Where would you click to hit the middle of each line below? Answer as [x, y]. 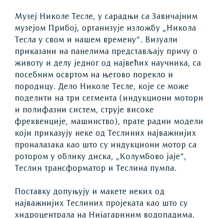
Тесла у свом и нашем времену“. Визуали [96, 40]
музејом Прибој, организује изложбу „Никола [105, 29]
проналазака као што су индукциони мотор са [106, 145]
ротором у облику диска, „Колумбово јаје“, [100, 157]
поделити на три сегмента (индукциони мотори [109, 99]
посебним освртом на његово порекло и [94, 75]
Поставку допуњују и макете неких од [90, 192]
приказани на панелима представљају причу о [106, 52]
